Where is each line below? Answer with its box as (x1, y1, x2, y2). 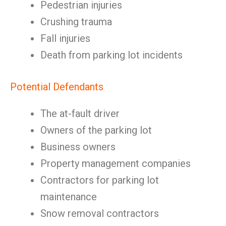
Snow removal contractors (40, 207, 159, 219)
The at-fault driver (40, 107, 120, 120)
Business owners (40, 141, 116, 153)
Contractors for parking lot (40, 174, 159, 186)
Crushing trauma (40, 16, 112, 28)
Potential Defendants (10, 81, 103, 93)
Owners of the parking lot (40, 124, 152, 136)
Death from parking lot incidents (40, 49, 183, 61)
